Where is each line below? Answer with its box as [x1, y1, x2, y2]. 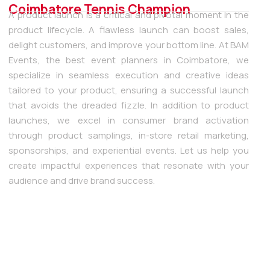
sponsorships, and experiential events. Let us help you [8, 143, 249, 157]
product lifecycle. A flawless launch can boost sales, [8, 23, 249, 36]
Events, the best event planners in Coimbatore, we [8, 53, 249, 66]
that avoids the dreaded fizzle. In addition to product [8, 98, 249, 111]
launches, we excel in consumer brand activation [8, 113, 249, 127]
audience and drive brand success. [8, 174, 159, 187]
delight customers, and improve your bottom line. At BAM [8, 38, 249, 51]
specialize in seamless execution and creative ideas [8, 68, 249, 81]
